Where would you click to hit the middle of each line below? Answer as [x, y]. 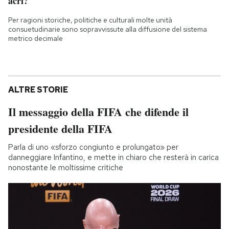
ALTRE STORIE [38, 89]
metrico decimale [36, 38]
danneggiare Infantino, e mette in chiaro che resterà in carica [113, 157]
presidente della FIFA [60, 128]
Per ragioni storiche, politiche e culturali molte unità [90, 20]
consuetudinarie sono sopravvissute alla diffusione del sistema [108, 29]
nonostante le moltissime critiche [66, 167]
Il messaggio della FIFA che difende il [98, 111]
